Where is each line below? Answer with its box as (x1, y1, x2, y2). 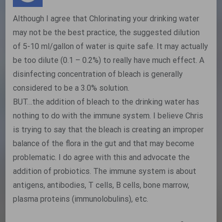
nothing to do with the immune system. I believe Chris (13, 111, 204, 121)
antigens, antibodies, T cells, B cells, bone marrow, (13, 180, 190, 190)
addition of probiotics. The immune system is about (13, 166, 197, 176)
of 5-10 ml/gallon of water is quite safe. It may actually (13, 42, 209, 52)
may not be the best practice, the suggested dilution (13, 28, 200, 38)
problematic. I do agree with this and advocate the (13, 153, 190, 163)
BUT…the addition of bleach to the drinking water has (13, 97, 200, 107)
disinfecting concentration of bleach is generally (13, 69, 183, 79)
